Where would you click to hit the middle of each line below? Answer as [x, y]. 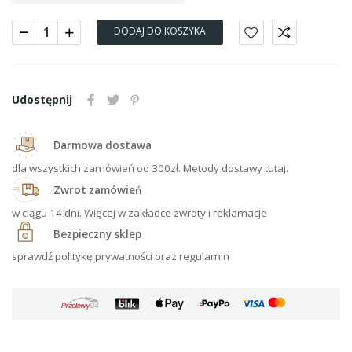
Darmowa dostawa [103, 146]
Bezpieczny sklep [97, 235]
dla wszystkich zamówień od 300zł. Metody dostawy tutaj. [150, 168]
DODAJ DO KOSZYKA [160, 31]
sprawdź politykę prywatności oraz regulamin [121, 256]
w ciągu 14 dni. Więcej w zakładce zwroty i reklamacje [139, 213]
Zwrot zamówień [99, 191]
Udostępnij [42, 99]
